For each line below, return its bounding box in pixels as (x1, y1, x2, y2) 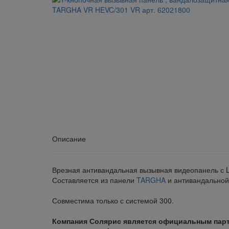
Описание (52, 133, 86, 144)
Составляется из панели (52, 175, 136, 185)
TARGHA (136, 175, 166, 185)
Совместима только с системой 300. (52, 195, 174, 205)
